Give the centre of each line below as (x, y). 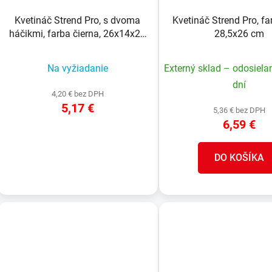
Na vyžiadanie (77, 69)
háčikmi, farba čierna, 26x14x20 (78, 34)
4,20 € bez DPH (77, 94)
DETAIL (78, 144)
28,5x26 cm (239, 34)
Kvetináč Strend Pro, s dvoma (78, 21)
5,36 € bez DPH (239, 110)
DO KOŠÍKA (239, 158)
